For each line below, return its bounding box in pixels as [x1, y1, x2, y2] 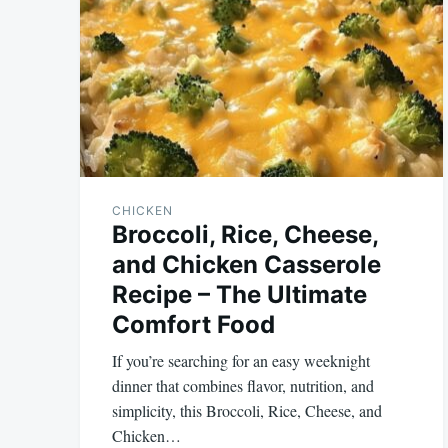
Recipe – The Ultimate [112, 280, 367, 310]
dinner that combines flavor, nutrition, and [112, 375, 374, 397]
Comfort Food [112, 310, 275, 340]
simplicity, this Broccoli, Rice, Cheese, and [112, 400, 382, 422]
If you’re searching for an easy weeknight [112, 350, 370, 372]
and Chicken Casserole [112, 250, 381, 280]
